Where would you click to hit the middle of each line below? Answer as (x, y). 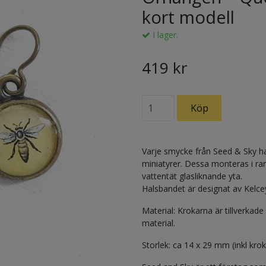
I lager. (164, 35)
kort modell (188, 17)
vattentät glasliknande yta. (192, 176)
